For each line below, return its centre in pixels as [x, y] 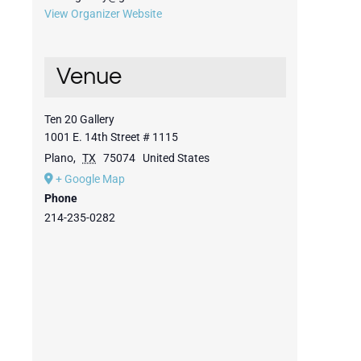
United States [176, 158]
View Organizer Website [103, 14]
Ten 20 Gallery [79, 120]
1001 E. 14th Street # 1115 [111, 137]
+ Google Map [90, 179]
